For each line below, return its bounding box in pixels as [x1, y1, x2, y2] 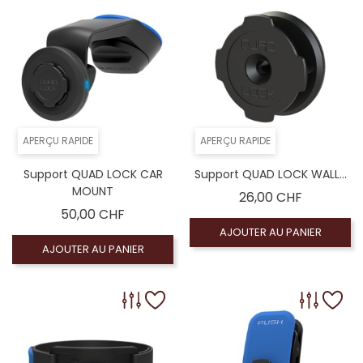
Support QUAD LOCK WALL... [194, 166, 347, 183]
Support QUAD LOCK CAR [23, 166, 163, 183]
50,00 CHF [61, 205, 125, 224]
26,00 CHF [238, 188, 302, 207]
